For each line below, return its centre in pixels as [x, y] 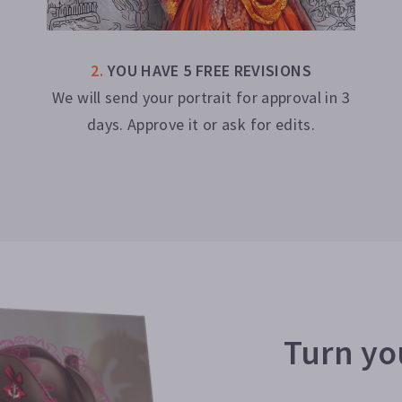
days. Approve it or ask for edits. [201, 124]
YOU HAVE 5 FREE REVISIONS [209, 70]
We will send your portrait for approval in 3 [201, 97]
